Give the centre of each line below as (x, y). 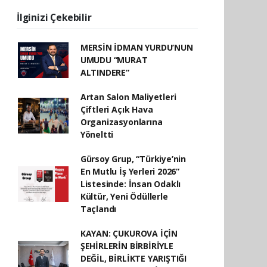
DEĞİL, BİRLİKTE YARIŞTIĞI (133, 258)
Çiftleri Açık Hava (117, 109)
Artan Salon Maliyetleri (128, 97)
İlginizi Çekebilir (54, 17)
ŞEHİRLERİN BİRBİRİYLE (127, 246)
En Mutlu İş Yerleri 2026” (130, 171)
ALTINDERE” (105, 72)
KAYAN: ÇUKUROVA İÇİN (129, 233)
